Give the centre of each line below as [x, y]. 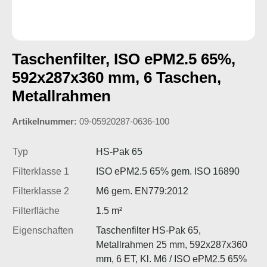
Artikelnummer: [44, 121]
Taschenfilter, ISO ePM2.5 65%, [124, 59]
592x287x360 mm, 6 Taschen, [117, 77]
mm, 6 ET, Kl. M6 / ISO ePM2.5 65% [171, 259]
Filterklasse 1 [41, 171]
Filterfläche [36, 210]
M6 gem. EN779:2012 [142, 191]
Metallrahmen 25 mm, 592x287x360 [172, 244]
